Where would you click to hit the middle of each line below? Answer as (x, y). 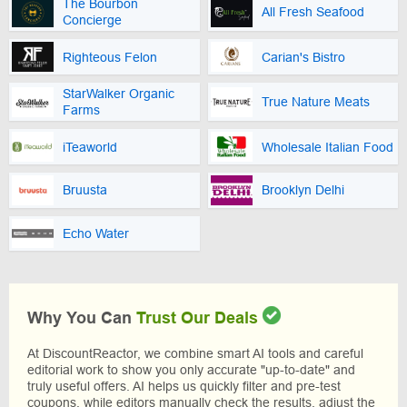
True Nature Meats (315, 102)
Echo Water (96, 233)
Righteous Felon (110, 57)
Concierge (92, 20)
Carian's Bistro (303, 57)
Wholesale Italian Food (327, 147)
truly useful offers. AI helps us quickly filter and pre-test (184, 387)
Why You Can (82, 318)
